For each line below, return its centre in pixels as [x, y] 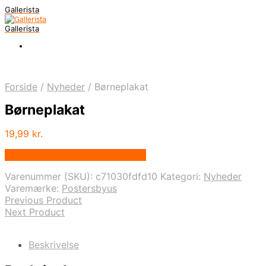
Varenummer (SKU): [50, 177]
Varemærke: [33, 189]
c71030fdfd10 [126, 177]
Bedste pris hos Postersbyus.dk [75, 155]
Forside [21, 87]
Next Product [35, 212]
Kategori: [182, 177]
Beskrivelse [54, 245]
